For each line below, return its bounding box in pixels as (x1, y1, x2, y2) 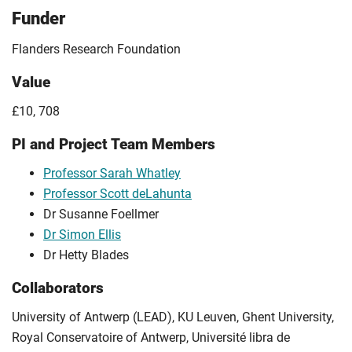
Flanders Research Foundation (12, 42, 181, 57)
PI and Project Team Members (12, 135, 215, 154)
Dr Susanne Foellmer (43, 207, 159, 222)
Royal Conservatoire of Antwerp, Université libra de (12, 330, 290, 346)
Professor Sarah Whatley (43, 166, 181, 181)
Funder (12, 8, 65, 29)
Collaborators (12, 279, 104, 298)
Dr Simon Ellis (43, 227, 121, 243)
